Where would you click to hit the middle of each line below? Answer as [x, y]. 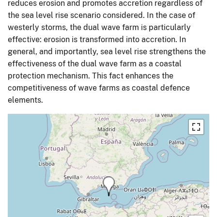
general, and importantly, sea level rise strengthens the [107, 51]
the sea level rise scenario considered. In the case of [101, 15]
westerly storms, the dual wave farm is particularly [99, 27]
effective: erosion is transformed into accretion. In [97, 39]
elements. [25, 100]
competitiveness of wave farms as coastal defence [99, 88]
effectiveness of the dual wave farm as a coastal [95, 63]
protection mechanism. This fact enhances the [91, 76]
